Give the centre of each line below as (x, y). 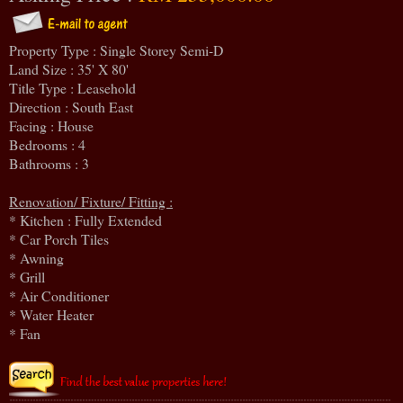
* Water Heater (51, 314)
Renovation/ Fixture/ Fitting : (91, 201)
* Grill (27, 276)
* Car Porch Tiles (59, 238)
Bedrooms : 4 (47, 144)
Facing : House (51, 125)
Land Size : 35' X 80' (69, 68)
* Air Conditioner (59, 295)
